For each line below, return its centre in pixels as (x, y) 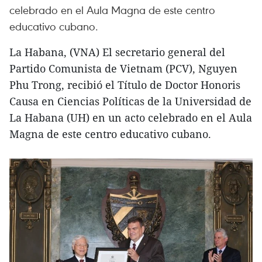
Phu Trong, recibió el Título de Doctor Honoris (125, 85)
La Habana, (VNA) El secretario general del (117, 52)
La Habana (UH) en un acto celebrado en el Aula (131, 118)
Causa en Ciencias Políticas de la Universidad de (130, 101)
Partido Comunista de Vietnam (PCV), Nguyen (123, 68)
